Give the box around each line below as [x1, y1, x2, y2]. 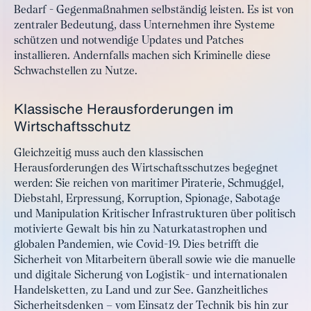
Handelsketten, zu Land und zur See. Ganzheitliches [14, 285, 268, 296]
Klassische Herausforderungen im [14, 99, 233, 119]
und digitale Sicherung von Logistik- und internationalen [14, 270, 287, 281]
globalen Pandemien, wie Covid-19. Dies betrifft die [14, 239, 259, 251]
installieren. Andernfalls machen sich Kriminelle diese [14, 51, 271, 62]
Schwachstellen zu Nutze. [14, 66, 137, 77]
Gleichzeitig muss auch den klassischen [14, 148, 203, 159]
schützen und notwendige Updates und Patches [14, 35, 244, 47]
